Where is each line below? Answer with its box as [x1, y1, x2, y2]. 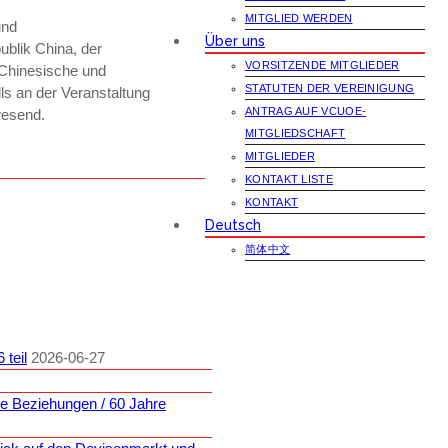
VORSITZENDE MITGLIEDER [245, 59, 400, 71]
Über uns [205, 33, 265, 49]
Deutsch [205, 217, 261, 233]
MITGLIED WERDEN [245, 12, 353, 24]
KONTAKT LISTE [245, 173, 333, 185]
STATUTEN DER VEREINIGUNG [245, 82, 415, 94]
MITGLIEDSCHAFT [245, 127, 346, 139]
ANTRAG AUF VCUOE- [245, 105, 367, 117]
